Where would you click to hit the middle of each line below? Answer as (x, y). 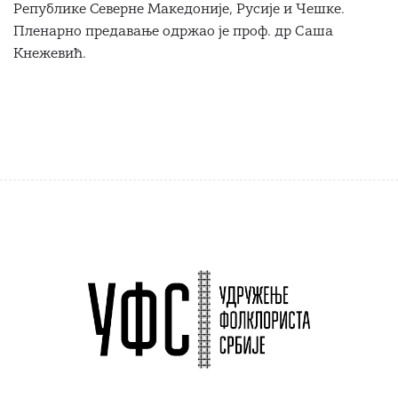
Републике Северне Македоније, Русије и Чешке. (179, 11)
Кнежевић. (50, 55)
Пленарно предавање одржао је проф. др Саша (173, 33)
